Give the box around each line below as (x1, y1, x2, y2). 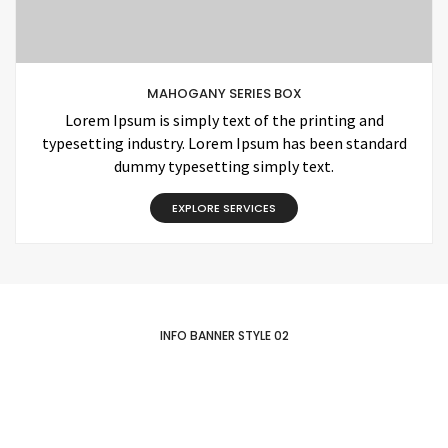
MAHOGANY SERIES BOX (146, 84, 302, 104)
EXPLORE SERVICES (172, 200, 276, 217)
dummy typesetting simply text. (114, 156, 334, 177)
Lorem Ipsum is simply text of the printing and (64, 110, 384, 131)
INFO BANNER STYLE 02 (159, 327, 289, 344)
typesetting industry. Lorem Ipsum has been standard (41, 133, 407, 154)
